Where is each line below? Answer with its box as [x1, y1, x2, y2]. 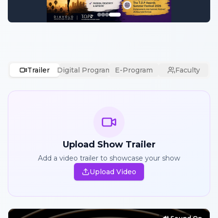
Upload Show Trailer [62, 139, 156, 150]
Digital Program [56, 66, 112, 74]
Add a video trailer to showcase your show [38, 154, 180, 163]
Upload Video [90, 167, 136, 176]
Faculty [175, 66, 200, 74]
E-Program [115, 66, 153, 74]
